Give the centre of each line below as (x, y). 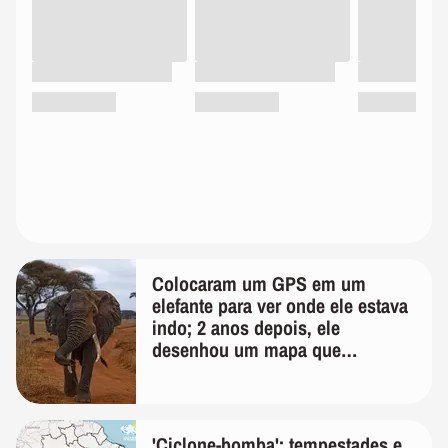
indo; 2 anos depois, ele (246, 327)
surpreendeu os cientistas (253, 371)
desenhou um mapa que (246, 349)
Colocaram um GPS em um (259, 283)
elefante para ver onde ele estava (280, 305)
